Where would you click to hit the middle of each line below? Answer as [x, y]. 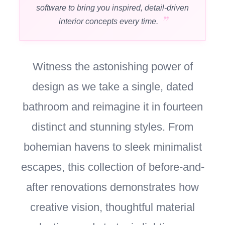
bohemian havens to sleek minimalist [113, 147]
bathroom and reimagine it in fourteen [113, 107]
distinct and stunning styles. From [113, 127]
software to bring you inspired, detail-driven [113, 8]
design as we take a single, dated [113, 87]
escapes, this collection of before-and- [113, 167]
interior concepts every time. [108, 22]
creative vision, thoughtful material [113, 207]
